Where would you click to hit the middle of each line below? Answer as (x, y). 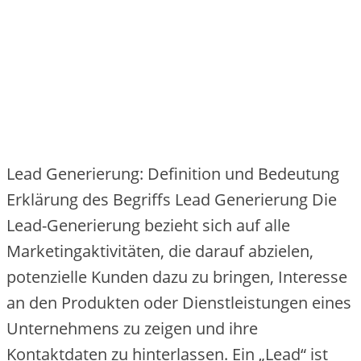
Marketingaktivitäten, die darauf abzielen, (160, 251)
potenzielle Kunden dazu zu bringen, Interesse (177, 277)
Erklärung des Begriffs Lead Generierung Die (172, 200)
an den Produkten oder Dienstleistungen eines (179, 303)
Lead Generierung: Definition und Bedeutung (173, 174)
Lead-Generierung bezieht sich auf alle (148, 226)
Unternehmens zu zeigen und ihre (132, 329)
